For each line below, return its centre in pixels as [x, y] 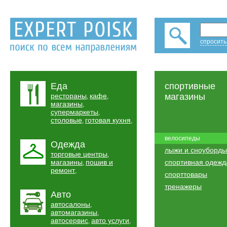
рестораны [69, 96]
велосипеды [182, 138]
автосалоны [70, 204]
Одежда [68, 144]
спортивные [190, 86]
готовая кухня [108, 120]
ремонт [63, 170]
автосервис [69, 220]
